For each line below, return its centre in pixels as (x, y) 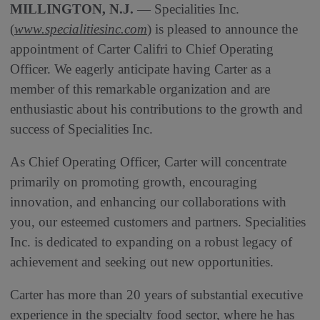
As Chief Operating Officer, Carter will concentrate (148, 161)
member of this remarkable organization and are (140, 89)
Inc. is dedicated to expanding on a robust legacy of (151, 241)
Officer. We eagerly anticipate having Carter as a (140, 69)
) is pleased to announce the (222, 29)
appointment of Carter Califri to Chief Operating (142, 49)
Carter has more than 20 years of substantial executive (156, 294)
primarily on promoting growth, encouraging (134, 181)
